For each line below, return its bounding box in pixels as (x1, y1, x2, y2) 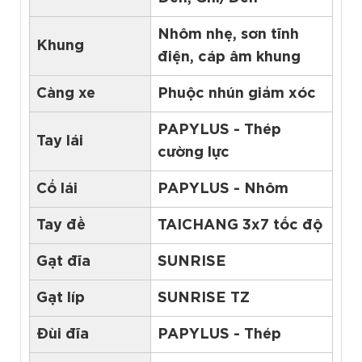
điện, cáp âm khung (158, 50, 301, 64)
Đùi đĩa (36, 327, 89, 341)
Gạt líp (36, 291, 85, 305)
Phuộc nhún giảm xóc (158, 86, 316, 100)
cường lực (158, 145, 229, 159)
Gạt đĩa (36, 255, 90, 268)
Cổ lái (36, 182, 78, 196)
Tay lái (36, 134, 83, 148)
